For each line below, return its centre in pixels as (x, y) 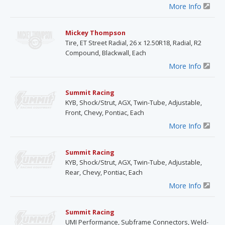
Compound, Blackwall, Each (106, 52)
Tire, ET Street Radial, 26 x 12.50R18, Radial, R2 (133, 42)
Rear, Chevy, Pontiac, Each (104, 172)
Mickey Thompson (95, 32)
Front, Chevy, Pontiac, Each (105, 112)
